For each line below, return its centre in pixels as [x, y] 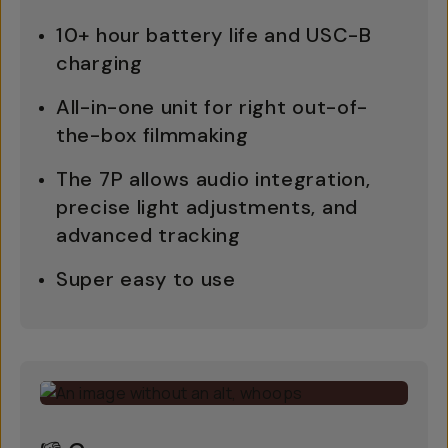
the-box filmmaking [152, 135]
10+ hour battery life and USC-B [214, 35]
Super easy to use [146, 279]
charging [99, 63]
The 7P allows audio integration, [213, 179]
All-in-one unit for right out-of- [212, 107]
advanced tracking [148, 235]
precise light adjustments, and [207, 207]
